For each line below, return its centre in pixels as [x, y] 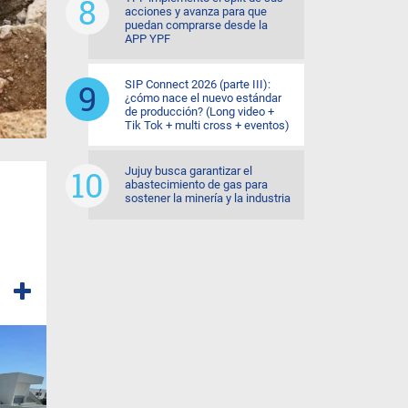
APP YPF [148, 39]
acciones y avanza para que [196, 11]
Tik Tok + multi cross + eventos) [207, 125]
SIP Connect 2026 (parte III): [198, 84]
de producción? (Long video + [199, 112]
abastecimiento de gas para [196, 184]
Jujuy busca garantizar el [189, 171]
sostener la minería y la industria [208, 198]
